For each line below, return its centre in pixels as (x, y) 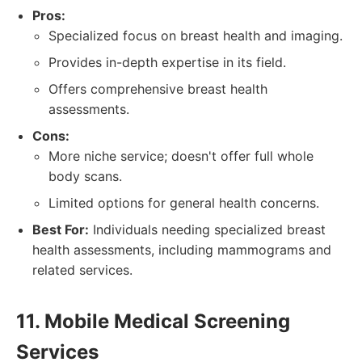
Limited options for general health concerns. (184, 203)
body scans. (85, 176)
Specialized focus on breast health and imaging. (196, 36)
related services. (82, 270)
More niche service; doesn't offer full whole (181, 156)
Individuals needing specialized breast (207, 229)
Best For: (61, 229)
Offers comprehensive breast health (158, 89)
